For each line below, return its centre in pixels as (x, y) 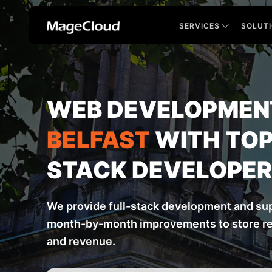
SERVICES (199, 25)
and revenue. (81, 241)
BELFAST (98, 140)
